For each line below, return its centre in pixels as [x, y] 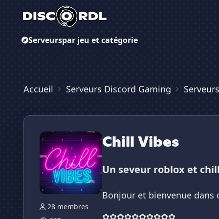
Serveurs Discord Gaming [119, 89]
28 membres [68, 207]
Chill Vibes [141, 141]
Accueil [38, 89]
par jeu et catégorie [100, 40]
